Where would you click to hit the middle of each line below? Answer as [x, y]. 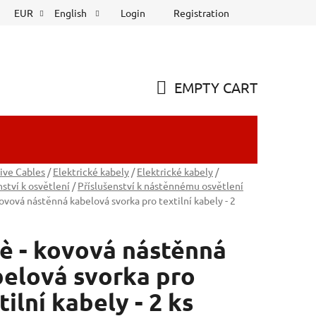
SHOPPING [190, 104]
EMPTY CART [216, 87]
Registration [201, 12]
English [72, 13]
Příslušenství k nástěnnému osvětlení [160, 186]
